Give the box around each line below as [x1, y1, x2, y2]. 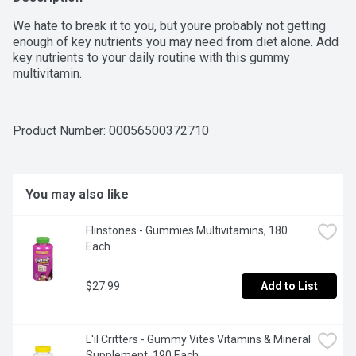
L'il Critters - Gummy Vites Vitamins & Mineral [86, 333, 311, 346]
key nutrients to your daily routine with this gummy [13, 50, 290, 66]
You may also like [25, 187, 129, 203]
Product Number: [13, 123, 109, 139]
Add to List [261, 280, 318, 293]
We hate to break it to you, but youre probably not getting [13, 18, 326, 34]
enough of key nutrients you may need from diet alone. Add [13, 34, 339, 50]
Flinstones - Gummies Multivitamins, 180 [86, 224, 288, 238]
